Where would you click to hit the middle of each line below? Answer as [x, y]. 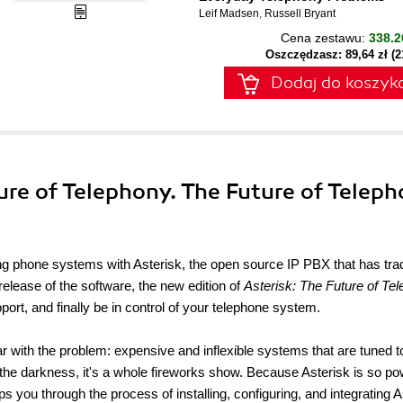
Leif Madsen [229, 13]
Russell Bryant [300, 13]
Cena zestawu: [325, 38]
